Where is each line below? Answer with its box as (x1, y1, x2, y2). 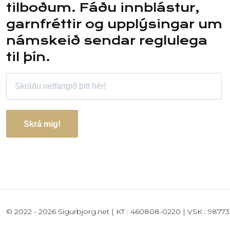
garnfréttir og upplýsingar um (6, 17, 222, 32)
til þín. (6, 50, 50, 65)
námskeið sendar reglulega (6, 33, 207, 48)
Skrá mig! (24, 119, 61, 128)
